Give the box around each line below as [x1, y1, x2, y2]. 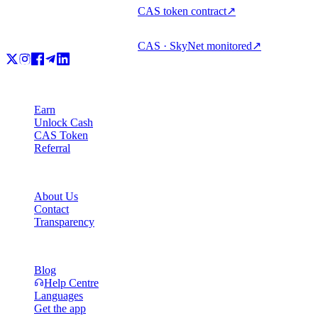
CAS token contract [138, 4, 226, 17]
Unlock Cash [34, 116, 93, 128]
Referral [34, 141, 70, 154]
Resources [6, 239, 52, 252]
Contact [34, 202, 69, 215]
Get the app [34, 302, 86, 314]
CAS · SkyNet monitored [138, 39, 252, 52]
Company [6, 165, 50, 178]
